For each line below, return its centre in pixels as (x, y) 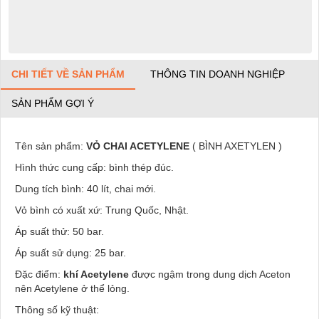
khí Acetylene (96, 274)
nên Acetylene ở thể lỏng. (72, 288)
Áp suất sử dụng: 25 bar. (70, 252)
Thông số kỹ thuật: (57, 309)
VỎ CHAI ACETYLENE (138, 146)
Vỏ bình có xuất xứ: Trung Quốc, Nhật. (102, 210)
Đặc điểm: (39, 274)
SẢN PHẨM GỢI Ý (53, 103)
